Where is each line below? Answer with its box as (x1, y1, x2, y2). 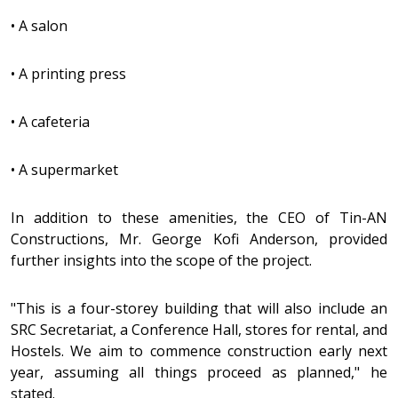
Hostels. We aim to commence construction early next (11, 341, 387, 361)
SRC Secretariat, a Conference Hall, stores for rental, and (11, 320, 387, 339)
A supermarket (19, 160, 118, 179)
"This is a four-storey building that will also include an (11, 298, 387, 318)
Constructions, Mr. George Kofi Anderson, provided (11, 229, 387, 249)
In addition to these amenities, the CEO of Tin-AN (11, 208, 387, 227)
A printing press (19, 64, 126, 84)
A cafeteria (19, 112, 90, 131)
